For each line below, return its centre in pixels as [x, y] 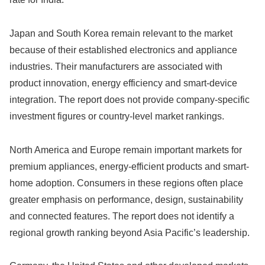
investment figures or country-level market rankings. [117, 116]
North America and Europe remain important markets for [126, 150]
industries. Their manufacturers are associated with [116, 66]
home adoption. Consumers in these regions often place [126, 183]
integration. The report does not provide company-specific [130, 99]
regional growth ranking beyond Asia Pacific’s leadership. [130, 232]
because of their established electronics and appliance [123, 50]
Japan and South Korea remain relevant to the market [121, 33]
